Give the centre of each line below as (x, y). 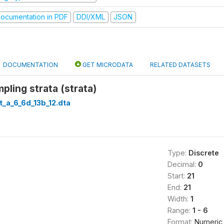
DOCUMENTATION (30, 64)
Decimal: (182, 164)
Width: (179, 198)
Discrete (203, 152)
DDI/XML (90, 17)
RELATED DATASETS (180, 64)
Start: (177, 175)
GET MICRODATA (107, 64)
